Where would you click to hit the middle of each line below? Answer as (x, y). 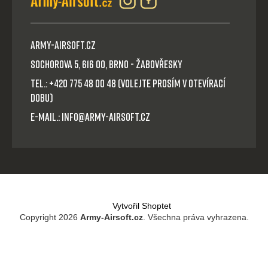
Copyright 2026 (50, 217)
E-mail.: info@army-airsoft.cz (90, 116)
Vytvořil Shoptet (141, 205)
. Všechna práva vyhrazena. (196, 217)
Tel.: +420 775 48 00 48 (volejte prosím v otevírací (128, 83)
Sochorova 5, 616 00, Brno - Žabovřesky (106, 64)
